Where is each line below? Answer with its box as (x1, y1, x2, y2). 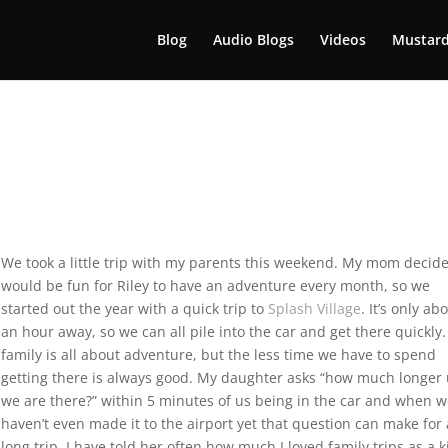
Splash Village (268, 299, 362, 318)
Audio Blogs (213, 30, 294, 49)
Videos (320, 30, 366, 49)
